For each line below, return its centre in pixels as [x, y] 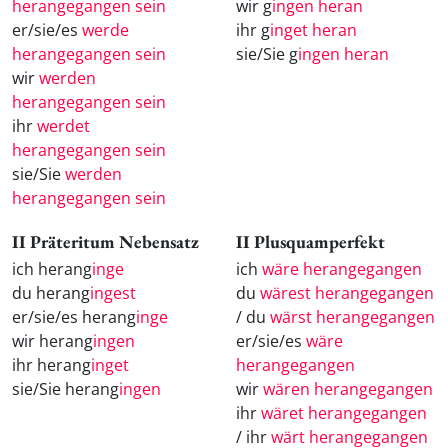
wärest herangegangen [347, 292]
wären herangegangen [348, 388]
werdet [63, 125]
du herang [51, 292]
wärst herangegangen [352, 316]
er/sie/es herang [74, 316]
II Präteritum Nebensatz [105, 241]
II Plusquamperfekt [310, 241]
